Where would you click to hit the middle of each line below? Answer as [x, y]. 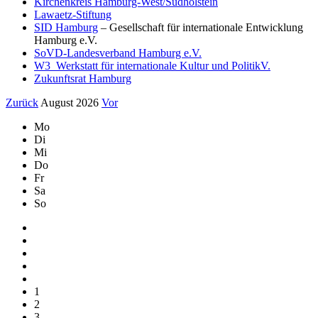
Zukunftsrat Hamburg [83, 78]
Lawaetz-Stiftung [73, 14]
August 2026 [70, 102]
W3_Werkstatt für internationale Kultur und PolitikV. [152, 65]
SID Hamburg [66, 27]
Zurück [22, 102]
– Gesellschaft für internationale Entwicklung [201, 27]
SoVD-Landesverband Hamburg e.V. [118, 53]
